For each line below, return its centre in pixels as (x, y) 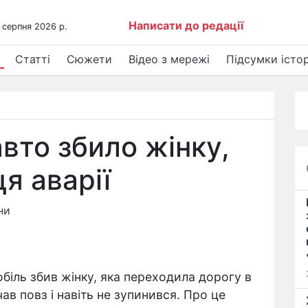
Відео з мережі (169, 59)
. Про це (201, 295)
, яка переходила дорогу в (173, 277)
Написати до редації (186, 25)
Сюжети (89, 59)
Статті (33, 59)
